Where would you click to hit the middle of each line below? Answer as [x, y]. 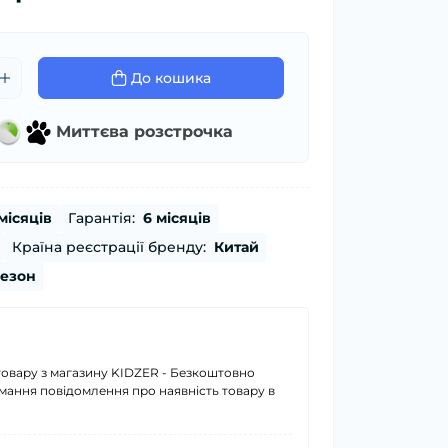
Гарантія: [101, 218]
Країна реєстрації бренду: [108, 247]
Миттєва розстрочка [145, 131]
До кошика [170, 78]
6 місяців [176, 218]
